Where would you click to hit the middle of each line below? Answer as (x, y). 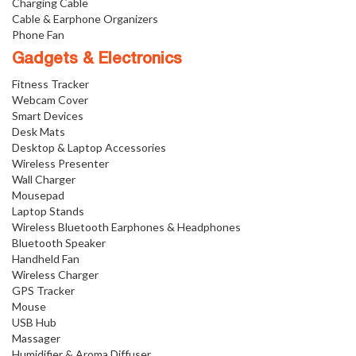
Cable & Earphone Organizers (85, 19)
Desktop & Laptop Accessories (89, 148)
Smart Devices (48, 116)
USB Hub (34, 323)
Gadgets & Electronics (97, 60)
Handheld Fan (46, 259)
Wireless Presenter (60, 164)
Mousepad (38, 195)
